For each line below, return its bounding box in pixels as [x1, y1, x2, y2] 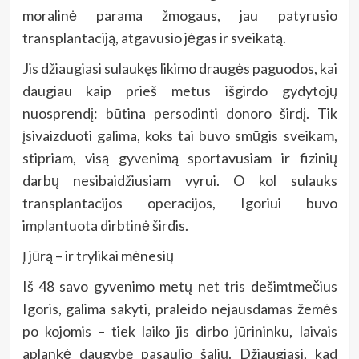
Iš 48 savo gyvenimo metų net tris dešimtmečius [22, 277, 337, 296]
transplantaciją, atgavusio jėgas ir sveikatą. [22, 29, 286, 47]
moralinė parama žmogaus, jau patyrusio [22, 6, 337, 25]
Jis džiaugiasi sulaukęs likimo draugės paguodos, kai [22, 59, 337, 78]
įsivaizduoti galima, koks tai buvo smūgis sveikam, [22, 127, 337, 145]
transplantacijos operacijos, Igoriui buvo [22, 194, 337, 212]
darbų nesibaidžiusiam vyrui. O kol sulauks [22, 171, 337, 190]
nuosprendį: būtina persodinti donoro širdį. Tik [22, 104, 337, 123]
